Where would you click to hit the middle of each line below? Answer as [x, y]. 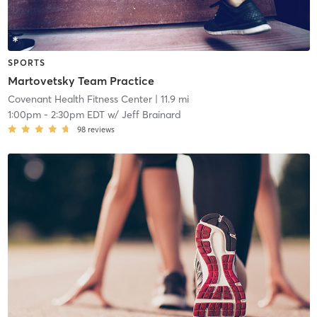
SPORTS [26, 62]
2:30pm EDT [77, 115]
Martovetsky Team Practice [81, 81]
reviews [101, 130]
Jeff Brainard [151, 115]
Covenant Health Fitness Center [80, 99]
